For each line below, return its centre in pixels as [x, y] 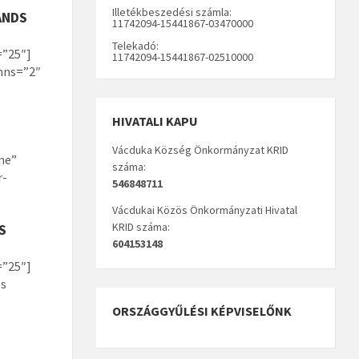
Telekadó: [135, 45]
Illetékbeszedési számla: [171, 12]
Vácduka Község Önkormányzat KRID [200, 149]
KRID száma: [141, 226]
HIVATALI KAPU [155, 121]
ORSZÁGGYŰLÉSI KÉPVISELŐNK [202, 311]
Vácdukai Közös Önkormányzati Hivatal [204, 210]
